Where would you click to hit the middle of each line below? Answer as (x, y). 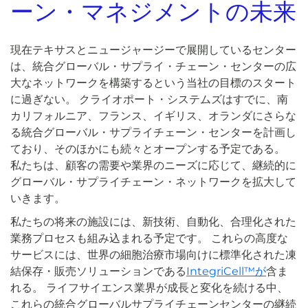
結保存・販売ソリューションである (98, 271)
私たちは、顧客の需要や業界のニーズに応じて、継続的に (153, 165)
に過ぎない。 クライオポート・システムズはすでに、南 (149, 99)
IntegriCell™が (226, 271)
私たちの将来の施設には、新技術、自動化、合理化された (153, 221)
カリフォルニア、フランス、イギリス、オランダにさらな (153, 115)
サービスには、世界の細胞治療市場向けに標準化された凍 (153, 254)
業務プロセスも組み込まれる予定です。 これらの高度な (149, 238)
